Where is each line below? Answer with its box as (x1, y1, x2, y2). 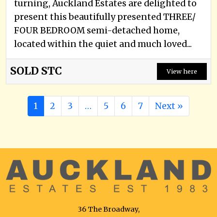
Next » (155, 100, 183, 111)
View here (167, 67, 197, 75)
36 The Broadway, (77, 204, 139, 214)
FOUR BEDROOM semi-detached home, (14, 25, 180, 36)
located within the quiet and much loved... (14, 38, 192, 49)
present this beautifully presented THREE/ (14, 11, 196, 22)
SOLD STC (10, 64, 62, 78)
